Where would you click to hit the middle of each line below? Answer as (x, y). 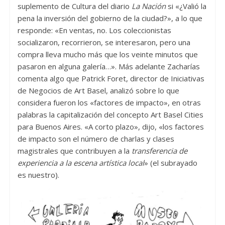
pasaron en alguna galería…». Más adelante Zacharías (108, 66)
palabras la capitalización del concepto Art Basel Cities (110, 114)
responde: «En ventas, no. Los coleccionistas (94, 30)
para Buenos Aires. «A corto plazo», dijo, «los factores (110, 126)
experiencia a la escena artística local (81, 162)
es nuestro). (38, 175)
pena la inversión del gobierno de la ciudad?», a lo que (110, 18)
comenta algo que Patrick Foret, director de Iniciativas (111, 78)
